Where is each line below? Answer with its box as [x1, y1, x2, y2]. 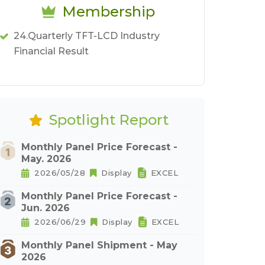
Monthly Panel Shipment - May [21, 240, 177, 251]
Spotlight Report [49, 111, 169, 128]
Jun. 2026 [21, 202, 70, 214]
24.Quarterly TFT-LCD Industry [14, 30, 160, 41]
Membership [62, 3, 155, 20]
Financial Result [14, 46, 89, 57]
